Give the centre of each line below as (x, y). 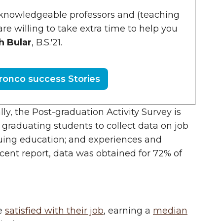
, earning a (128, 211)
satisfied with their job (54, 211)
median (170, 211)
